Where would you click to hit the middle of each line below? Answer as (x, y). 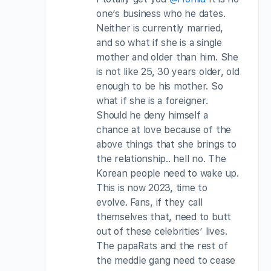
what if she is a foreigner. (152, 101)
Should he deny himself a (152, 116)
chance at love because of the (164, 130)
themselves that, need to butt (164, 217)
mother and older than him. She (167, 57)
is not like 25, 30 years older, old (168, 72)
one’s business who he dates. (161, 14)
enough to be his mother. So (160, 87)
